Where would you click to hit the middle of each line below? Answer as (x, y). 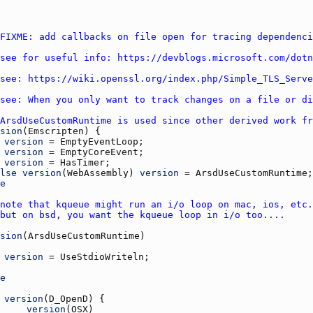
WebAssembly (98, 173)
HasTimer (82, 162)
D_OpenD (68, 298)
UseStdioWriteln (102, 256)
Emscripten (56, 131)
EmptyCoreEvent (99, 152)
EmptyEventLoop (99, 141)
